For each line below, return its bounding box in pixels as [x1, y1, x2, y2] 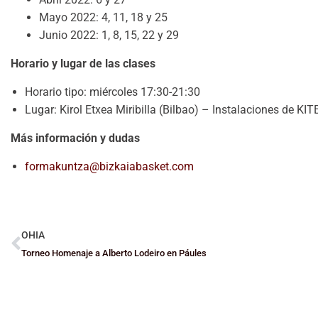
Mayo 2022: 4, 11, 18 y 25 [39, 11, 168, 25]
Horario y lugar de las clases [11, 57, 155, 71]
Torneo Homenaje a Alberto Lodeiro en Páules [21, 248, 207, 259]
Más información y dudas [11, 131, 140, 146]
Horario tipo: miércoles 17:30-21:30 [25, 85, 200, 99]
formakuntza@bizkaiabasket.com [25, 160, 194, 174]
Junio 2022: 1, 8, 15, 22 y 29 [39, 28, 179, 43]
